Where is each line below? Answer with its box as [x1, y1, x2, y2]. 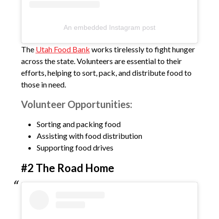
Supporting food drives [36, 142, 113, 152]
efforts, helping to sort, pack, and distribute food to [21, 67, 192, 77]
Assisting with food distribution [36, 131, 142, 140]
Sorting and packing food [36, 119, 121, 129]
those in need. [21, 79, 66, 89]
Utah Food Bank [35, 44, 90, 54]
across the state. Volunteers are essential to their [21, 56, 182, 66]
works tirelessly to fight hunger [89, 44, 195, 54]
